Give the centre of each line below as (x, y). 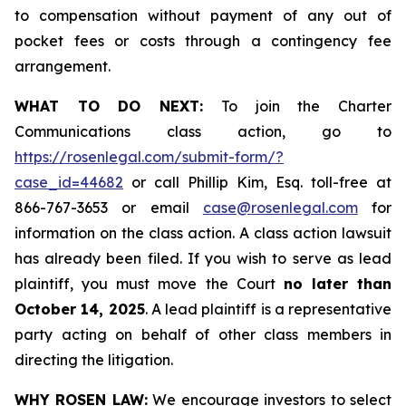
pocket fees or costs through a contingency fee (203, 41)
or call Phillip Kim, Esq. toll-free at (257, 182)
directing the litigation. (94, 360)
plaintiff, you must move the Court (149, 284)
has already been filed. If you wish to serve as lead (203, 258)
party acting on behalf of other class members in (203, 334)
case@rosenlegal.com (280, 208)
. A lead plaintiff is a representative (268, 309)
